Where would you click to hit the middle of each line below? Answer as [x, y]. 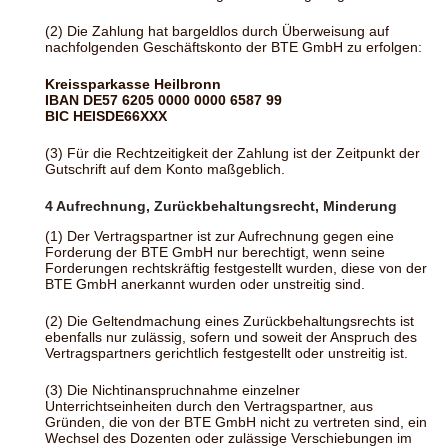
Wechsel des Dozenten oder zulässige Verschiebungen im [228, 437]
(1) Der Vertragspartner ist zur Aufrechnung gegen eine [219, 235]
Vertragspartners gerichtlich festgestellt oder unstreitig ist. [226, 352]
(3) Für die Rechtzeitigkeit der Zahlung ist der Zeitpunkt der [232, 152]
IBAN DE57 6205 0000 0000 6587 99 [163, 99]
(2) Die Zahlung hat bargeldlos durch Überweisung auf [217, 30]
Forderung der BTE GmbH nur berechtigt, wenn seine [215, 251]
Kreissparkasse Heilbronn [133, 83]
